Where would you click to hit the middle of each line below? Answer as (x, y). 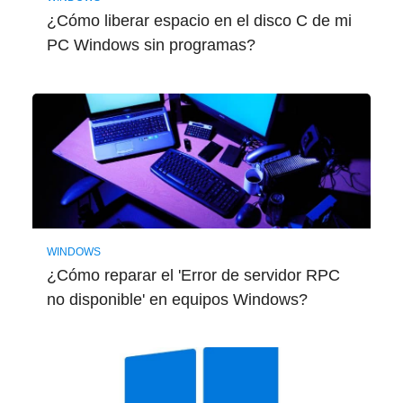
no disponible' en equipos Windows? (177, 299)
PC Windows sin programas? (151, 45)
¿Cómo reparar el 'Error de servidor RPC (193, 275)
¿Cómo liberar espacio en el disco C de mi (199, 21)
